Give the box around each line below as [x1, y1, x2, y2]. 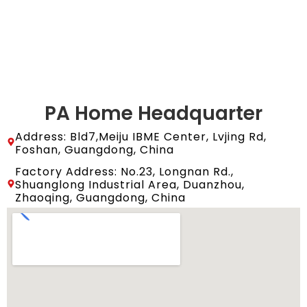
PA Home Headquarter [45, 99, 262, 127]
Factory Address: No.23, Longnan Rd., [15, 163, 234, 180]
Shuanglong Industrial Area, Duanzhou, [15, 176, 245, 193]
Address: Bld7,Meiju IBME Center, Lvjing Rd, [15, 128, 267, 145]
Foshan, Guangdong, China [15, 141, 174, 158]
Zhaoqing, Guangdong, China [15, 189, 186, 206]
